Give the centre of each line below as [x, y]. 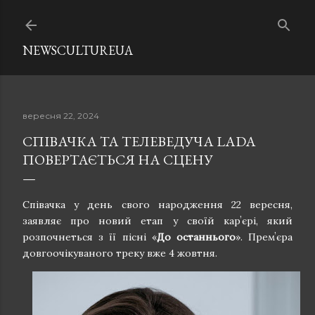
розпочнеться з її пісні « [90, 237]
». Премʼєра [264, 237]
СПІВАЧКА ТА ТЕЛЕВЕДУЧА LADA [139, 141]
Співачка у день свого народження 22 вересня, [157, 205]
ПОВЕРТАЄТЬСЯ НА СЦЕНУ [118, 160]
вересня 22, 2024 [61, 116]
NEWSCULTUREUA [78, 50]
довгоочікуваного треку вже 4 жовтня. [120, 253]
